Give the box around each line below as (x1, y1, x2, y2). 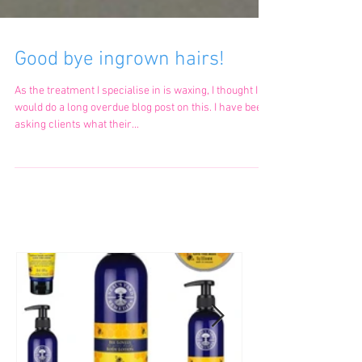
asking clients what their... (15, 162, 139, 175)
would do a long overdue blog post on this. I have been (15, 145, 268, 158)
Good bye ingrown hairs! (15, 91, 225, 116)
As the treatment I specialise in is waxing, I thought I (15, 128, 258, 141)
